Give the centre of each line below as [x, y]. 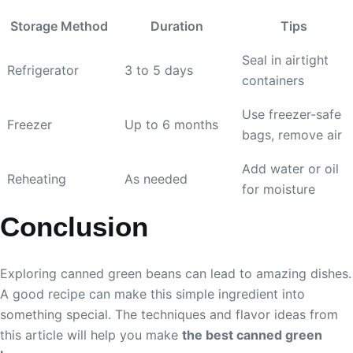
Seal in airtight [285, 59]
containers [273, 80]
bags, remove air [292, 134]
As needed [156, 178]
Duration [176, 26]
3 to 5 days [159, 70]
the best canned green [252, 335]
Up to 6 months [171, 124]
